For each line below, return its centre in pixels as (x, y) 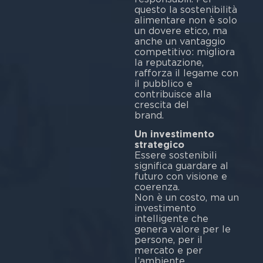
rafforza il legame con (186, 73)
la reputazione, (169, 62)
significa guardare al (181, 166)
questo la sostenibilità (186, 9)
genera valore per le (182, 230)
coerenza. (157, 187)
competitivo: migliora (184, 52)
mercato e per (168, 251)
